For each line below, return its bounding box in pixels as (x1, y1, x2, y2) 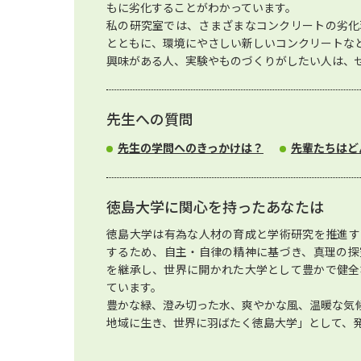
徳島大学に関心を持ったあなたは (106, 196, 324, 217)
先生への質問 (106, 108, 193, 129)
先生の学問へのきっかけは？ (118, 139, 263, 156)
